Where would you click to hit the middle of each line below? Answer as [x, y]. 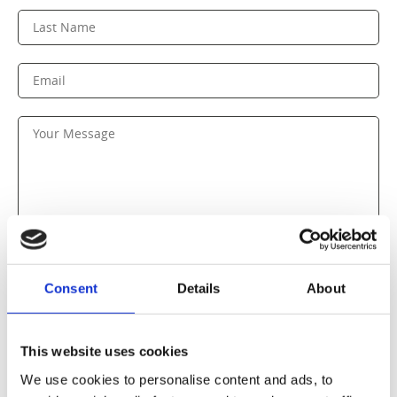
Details [198, 288]
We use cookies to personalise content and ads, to [177, 379]
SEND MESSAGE [162, 331]
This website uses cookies [105, 351]
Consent [71, 288]
